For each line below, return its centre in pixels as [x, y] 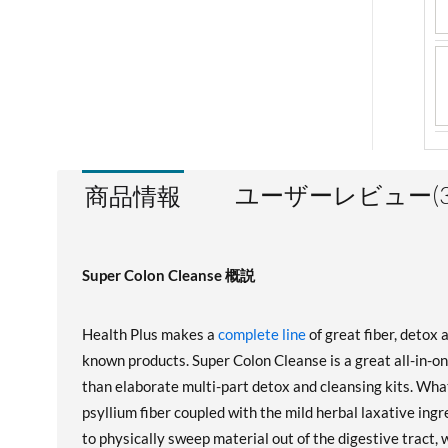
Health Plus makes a [150, 334]
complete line [262, 334]
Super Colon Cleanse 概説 [168, 275]
